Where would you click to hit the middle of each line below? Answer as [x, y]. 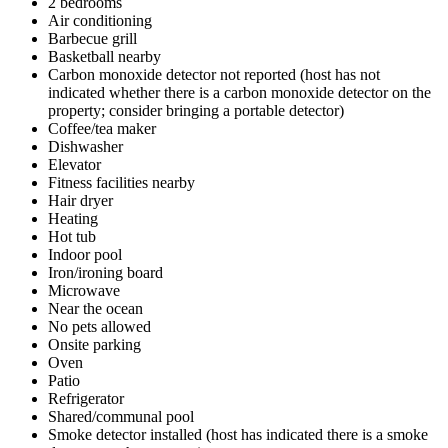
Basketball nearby [104, 56]
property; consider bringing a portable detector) [196, 110]
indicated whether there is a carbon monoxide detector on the [239, 92]
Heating [73, 218]
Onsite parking [94, 344]
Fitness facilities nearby [121, 182]
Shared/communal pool [121, 416]
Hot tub [72, 236]
